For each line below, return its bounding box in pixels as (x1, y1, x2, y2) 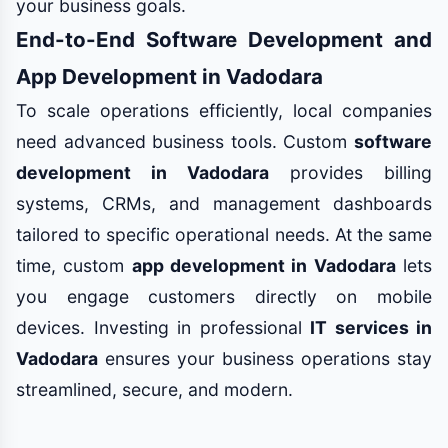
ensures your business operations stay (98, 348, 432, 369)
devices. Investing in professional (16, 317, 310, 338)
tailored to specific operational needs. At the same (16, 224, 432, 245)
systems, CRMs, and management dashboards (16, 193, 432, 214)
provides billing (269, 162, 432, 183)
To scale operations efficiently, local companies (16, 100, 432, 121)
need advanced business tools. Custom (16, 131, 354, 152)
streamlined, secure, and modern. (16, 379, 293, 400)
